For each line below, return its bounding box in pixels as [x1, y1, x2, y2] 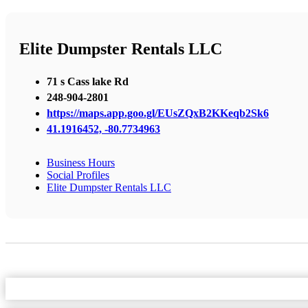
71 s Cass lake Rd [47, 75, 129, 87]
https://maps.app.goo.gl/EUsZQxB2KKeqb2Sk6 [47, 107, 269, 119]
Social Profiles [47, 168, 109, 181]
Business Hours [47, 156, 115, 168]
